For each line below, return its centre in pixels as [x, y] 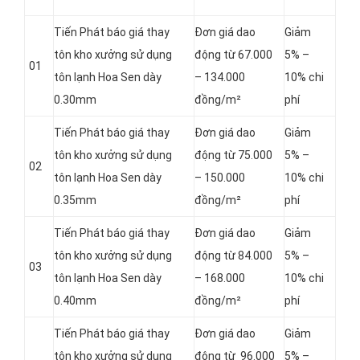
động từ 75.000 [233, 155]
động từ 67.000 [233, 55]
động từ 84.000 [233, 256]
